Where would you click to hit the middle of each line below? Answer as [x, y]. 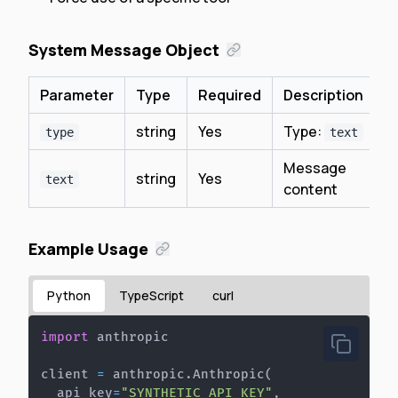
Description [323, 95]
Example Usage [88, 249]
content [310, 189]
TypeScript [151, 295]
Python [69, 295]
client [69, 374]
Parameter [77, 95]
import [65, 337]
